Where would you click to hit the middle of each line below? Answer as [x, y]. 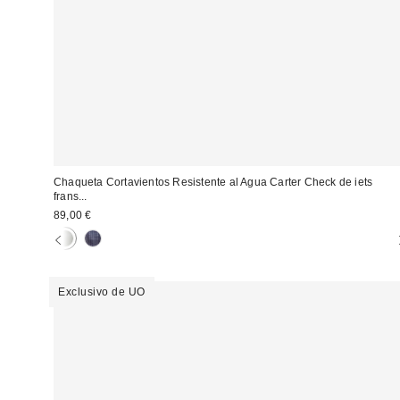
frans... [71, 196]
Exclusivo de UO [102, 292]
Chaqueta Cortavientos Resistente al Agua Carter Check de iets [213, 182]
